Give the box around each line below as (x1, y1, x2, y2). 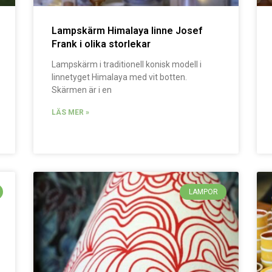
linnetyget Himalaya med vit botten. (51, 72, 187, 82)
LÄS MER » (51, 107, 89, 117)
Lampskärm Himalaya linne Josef (51, 24, 202, 36)
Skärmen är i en (51, 84, 112, 95)
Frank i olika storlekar (51, 38, 151, 50)
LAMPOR (188, 187, 218, 196)
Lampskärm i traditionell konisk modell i (51, 59, 202, 69)
